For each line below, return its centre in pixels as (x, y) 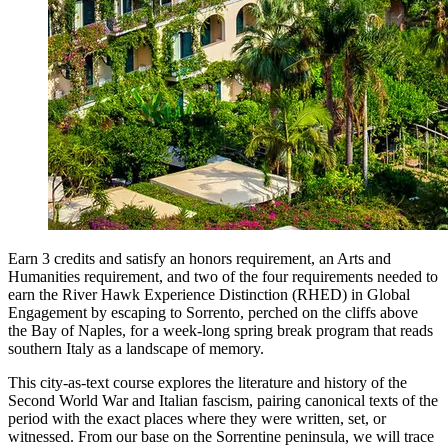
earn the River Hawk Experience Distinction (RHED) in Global (209, 295)
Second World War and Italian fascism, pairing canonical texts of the (223, 401)
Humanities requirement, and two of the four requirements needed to (223, 277)
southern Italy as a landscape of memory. (136, 349)
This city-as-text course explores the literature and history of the (207, 383)
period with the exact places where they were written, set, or (197, 419)
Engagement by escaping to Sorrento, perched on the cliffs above (213, 313)
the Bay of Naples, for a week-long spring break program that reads (220, 331)
